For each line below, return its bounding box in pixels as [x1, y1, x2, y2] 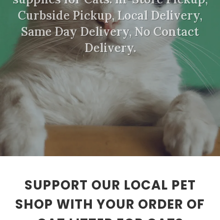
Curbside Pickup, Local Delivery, [18, 7, 202, 23]
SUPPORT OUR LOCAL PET [24, 176, 196, 194]
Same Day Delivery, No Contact [21, 24, 199, 39]
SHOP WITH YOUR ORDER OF [15, 195, 205, 213]
